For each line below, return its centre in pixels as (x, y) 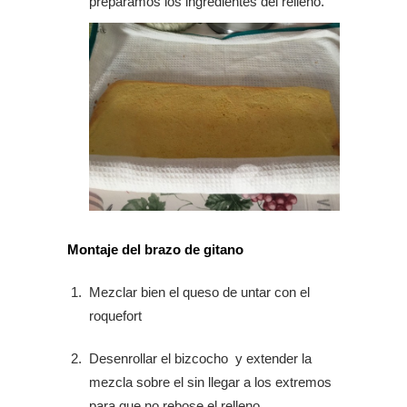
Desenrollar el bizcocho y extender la (200, 359)
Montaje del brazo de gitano (155, 250)
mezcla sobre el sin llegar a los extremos (210, 382)
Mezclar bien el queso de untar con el (199, 293)
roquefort (115, 316)
